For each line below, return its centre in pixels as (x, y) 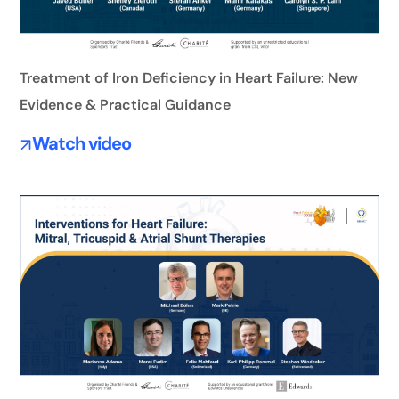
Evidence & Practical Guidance (126, 105)
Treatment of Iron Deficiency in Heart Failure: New (189, 78)
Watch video (81, 144)
